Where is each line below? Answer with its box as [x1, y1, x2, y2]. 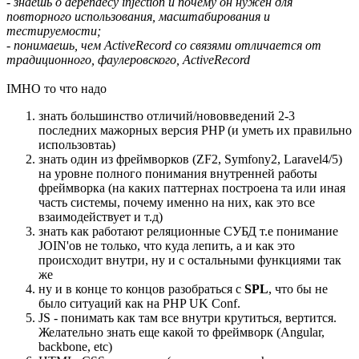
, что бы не [268, 281, 328, 296]
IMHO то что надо [6, 81, 107, 95]
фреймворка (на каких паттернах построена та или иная [38, 180, 345, 195]
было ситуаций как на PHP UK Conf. [38, 296, 240, 310]
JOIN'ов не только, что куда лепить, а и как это [38, 238, 295, 252]
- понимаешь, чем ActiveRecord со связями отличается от [6, 38, 321, 52]
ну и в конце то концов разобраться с [38, 281, 244, 296]
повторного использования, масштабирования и [6, 9, 270, 23]
